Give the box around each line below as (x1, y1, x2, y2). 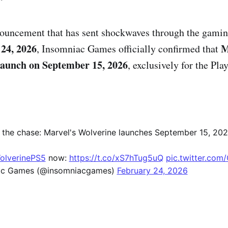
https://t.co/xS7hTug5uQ (69, 153, 163, 163)
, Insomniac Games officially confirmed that (37, 41, 221, 55)
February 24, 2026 (117, 165, 188, 176)
